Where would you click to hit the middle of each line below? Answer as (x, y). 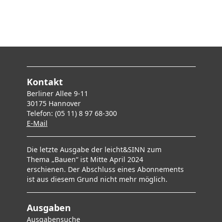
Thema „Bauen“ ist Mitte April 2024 (85, 159)
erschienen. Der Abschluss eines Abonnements (105, 169)
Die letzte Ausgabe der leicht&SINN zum (94, 149)
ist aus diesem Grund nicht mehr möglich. (97, 179)
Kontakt (45, 82)
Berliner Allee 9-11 (57, 93)
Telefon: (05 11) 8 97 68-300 (72, 113)
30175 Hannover (54, 103)
